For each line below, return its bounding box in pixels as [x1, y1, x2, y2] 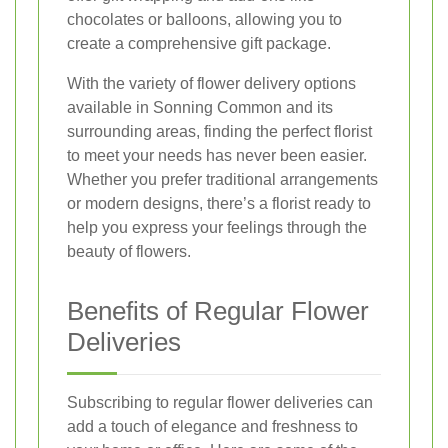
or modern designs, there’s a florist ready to [67, 195, 371, 213]
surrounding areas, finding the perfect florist [67, 123, 372, 141]
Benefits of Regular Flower [67, 296, 369, 327]
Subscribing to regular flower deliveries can [67, 394, 373, 412]
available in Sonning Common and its [67, 99, 333, 117]
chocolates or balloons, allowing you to [67, 11, 342, 29]
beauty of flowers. [67, 243, 191, 261]
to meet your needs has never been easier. [67, 147, 367, 165]
